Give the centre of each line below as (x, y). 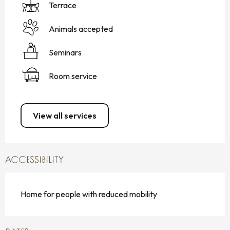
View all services (65, 116)
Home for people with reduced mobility (89, 194)
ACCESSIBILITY (34, 161)
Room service (73, 76)
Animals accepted (81, 28)
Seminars (65, 52)
